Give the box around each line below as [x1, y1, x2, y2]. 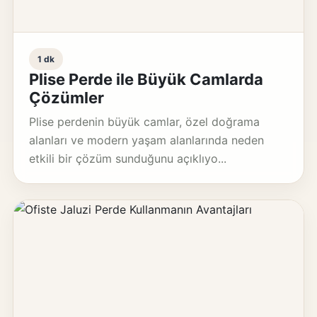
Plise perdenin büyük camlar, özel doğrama [28, 115, 260, 129]
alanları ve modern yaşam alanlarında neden [28, 133, 264, 147]
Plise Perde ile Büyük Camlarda [28, 70, 263, 88]
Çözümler [28, 88, 104, 107]
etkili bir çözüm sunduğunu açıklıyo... [28, 151, 226, 166]
